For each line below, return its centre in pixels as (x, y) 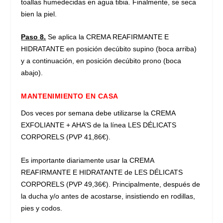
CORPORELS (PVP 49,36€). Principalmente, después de (111, 184)
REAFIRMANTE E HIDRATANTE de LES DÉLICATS (102, 172)
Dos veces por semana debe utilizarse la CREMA (98, 113)
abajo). (32, 72)
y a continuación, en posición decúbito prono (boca (101, 60)
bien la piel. (39, 14)
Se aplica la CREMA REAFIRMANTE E (108, 37)
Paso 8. (34, 37)
